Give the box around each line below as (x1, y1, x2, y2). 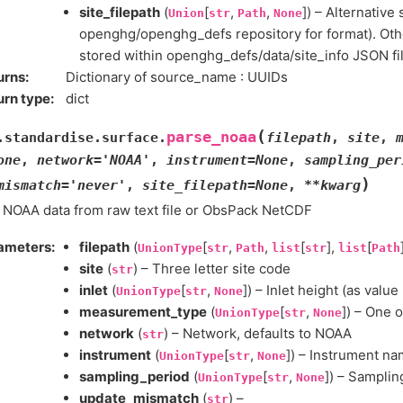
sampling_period (79, 367, 190, 385)
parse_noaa (166, 128, 256, 146)
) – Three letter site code (133, 259, 291, 277)
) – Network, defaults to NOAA (164, 324, 352, 342)
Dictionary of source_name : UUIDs (66, 67, 288, 85)
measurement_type (79, 302, 207, 320)
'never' (69, 176, 126, 193)
